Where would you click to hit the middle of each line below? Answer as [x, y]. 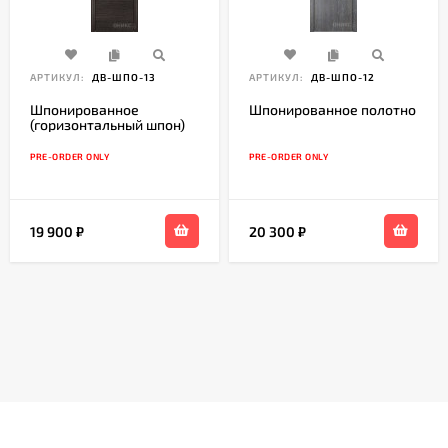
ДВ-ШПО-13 [122, 77]
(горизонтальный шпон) [107, 125]
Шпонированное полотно [332, 110]
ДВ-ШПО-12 [341, 77]
